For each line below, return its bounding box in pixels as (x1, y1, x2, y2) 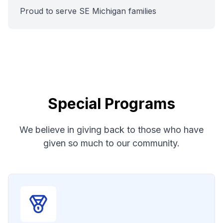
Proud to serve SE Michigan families (20, 6, 156, 16)
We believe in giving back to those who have (19, 124, 204, 135)
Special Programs (48, 95, 175, 112)
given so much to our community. (43, 138, 180, 148)
